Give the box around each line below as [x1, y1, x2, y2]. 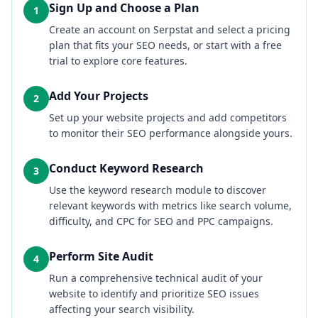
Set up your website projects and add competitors [49, 111, 287, 124]
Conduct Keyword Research [49, 160, 204, 176]
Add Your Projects [49, 88, 148, 104]
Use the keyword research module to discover [49, 183, 266, 197]
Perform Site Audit [49, 248, 153, 264]
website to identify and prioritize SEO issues [49, 287, 259, 300]
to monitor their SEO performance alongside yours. [49, 126, 292, 140]
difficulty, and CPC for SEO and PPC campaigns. [49, 214, 273, 228]
